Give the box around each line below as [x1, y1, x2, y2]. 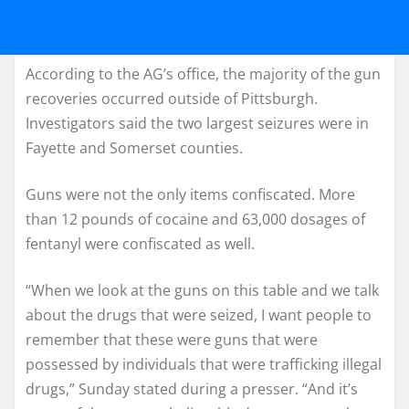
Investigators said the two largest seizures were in [26, 113, 369, 134]
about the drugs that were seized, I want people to [26, 305, 372, 326]
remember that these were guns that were [26, 330, 318, 351]
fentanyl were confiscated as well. [26, 234, 255, 255]
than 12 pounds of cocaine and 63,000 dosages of [26, 209, 365, 230]
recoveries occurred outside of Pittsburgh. [26, 89, 318, 110]
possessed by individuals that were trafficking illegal [26, 354, 382, 375]
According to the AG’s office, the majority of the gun [26, 64, 381, 85]
